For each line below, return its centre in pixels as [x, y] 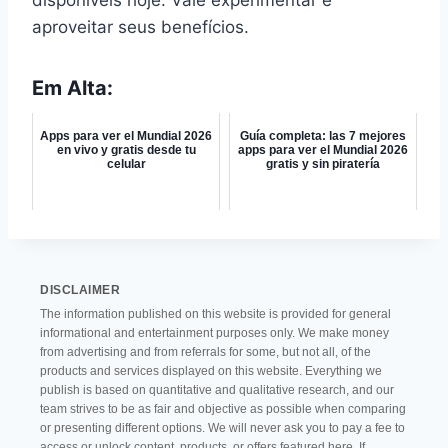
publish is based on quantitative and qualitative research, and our [217, 390]
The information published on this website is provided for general [215, 314]
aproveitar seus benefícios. [140, 27]
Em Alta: [72, 88]
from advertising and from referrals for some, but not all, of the [205, 352]
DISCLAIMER [80, 290]
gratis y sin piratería [323, 164]
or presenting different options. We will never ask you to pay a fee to [222, 428]
